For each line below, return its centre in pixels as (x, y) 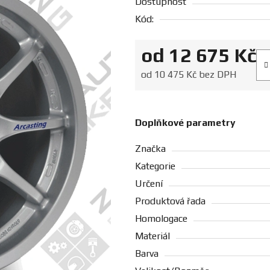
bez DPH (216, 75)
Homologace (161, 219)
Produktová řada (170, 201)
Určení (149, 184)
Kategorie (155, 166)
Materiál (152, 236)
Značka (150, 149)
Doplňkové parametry (185, 123)
